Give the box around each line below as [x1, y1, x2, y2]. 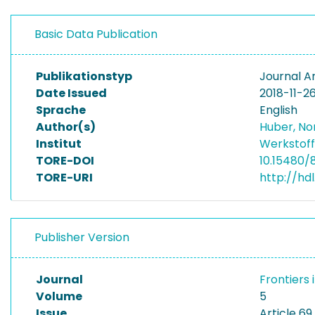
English [259, 102, 297, 118]
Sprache [36, 102, 86, 118]
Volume [36, 288, 82, 304]
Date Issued [36, 85, 107, 101]
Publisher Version [34, 229, 129, 245]
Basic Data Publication [34, 26, 157, 42]
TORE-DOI [36, 153, 94, 169]
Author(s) [36, 119, 96, 135]
